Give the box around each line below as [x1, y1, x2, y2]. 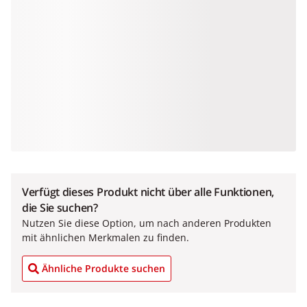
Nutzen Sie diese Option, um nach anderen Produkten [22, 217, 271, 230]
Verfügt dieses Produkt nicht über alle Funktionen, [22, 184, 275, 199]
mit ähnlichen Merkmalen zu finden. [22, 231, 189, 244]
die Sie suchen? [22, 200, 98, 215]
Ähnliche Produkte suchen [42, 262, 165, 275]
